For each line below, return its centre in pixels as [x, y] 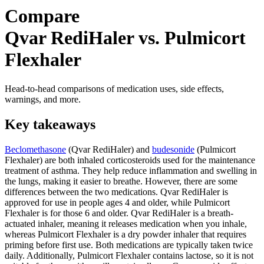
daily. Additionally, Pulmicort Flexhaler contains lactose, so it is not [129, 255]
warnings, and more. [43, 99]
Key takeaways [50, 124]
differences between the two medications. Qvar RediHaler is [116, 192]
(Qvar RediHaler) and [109, 149]
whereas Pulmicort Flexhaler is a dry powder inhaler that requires [126, 234]
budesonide [173, 149]
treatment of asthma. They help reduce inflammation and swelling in [131, 170]
